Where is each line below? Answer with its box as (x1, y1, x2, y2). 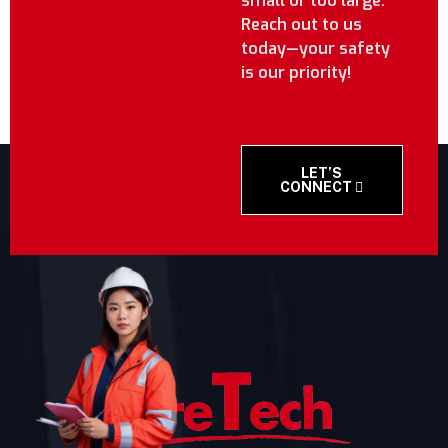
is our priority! (240, 62, 351, 84)
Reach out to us (240, 14, 362, 36)
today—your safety (240, 38, 390, 60)
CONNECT (280, 178, 356, 195)
